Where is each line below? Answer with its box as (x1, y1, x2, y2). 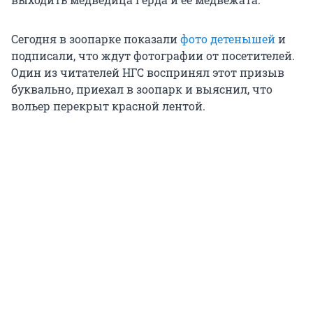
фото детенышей (180, 31, 275, 47)
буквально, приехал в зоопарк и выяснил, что (11, 82, 272, 97)
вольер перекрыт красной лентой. (11, 99, 205, 114)
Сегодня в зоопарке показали (11, 31, 180, 47)
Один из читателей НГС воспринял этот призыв (11, 65, 284, 80)
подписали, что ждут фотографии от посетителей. (11, 48, 295, 64)
